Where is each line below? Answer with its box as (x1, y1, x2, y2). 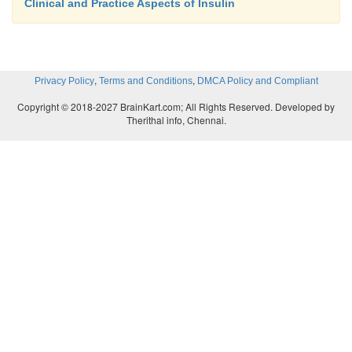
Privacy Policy (34, 75, 94, 86)
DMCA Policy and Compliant (196, 75, 318, 86)
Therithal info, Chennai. (126, 113, 226, 126)
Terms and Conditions (98, 75, 192, 86)
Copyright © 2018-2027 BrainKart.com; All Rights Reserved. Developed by (17, 100, 335, 113)
